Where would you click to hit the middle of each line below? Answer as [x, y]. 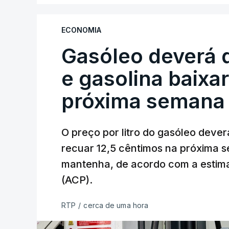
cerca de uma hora [116, 205]
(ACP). [77, 180]
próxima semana [143, 101]
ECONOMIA [81, 30]
